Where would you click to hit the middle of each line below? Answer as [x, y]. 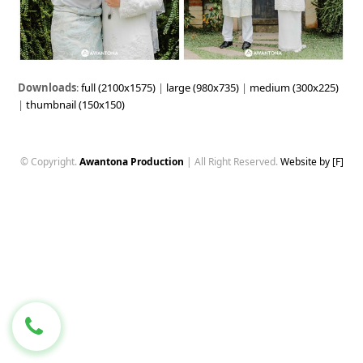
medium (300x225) [295, 88]
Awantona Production [131, 162]
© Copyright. [49, 162]
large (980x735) [203, 88]
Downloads [47, 88]
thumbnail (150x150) [76, 105]
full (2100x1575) [119, 88]
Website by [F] [312, 162]
